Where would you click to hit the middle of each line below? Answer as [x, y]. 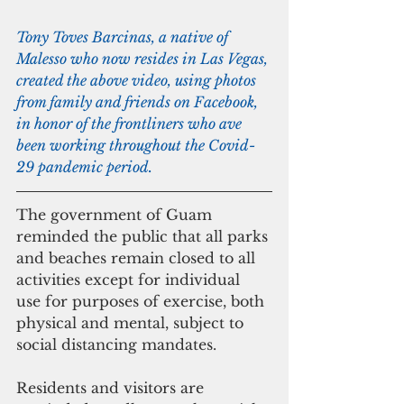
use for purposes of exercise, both [142, 301]
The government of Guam [116, 215]
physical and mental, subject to [132, 323]
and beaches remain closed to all [138, 258]
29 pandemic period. [84, 167]
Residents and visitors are [112, 388]
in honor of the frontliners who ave [131, 124]
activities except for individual [130, 280]
